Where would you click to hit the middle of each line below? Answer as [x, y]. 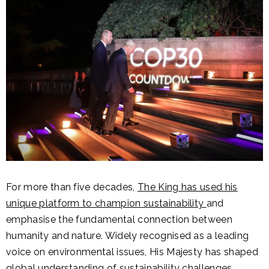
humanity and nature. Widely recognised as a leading [128, 235]
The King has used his [187, 187]
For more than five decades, [72, 187]
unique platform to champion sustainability [106, 203]
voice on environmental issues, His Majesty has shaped [132, 252]
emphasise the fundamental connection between [119, 219]
